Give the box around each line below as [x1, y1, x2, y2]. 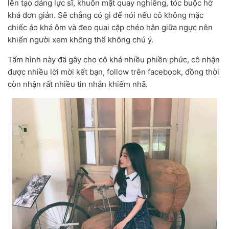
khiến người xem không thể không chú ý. [8, 34, 153, 44]
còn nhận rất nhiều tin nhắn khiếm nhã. [8, 79, 148, 89]
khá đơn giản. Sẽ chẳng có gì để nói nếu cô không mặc [8, 10, 203, 20]
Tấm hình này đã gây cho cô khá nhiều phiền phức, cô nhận [8, 54, 220, 64]
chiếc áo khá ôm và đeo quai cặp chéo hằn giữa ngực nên [8, 22, 213, 32]
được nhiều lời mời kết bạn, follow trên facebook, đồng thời [8, 66, 219, 77]
